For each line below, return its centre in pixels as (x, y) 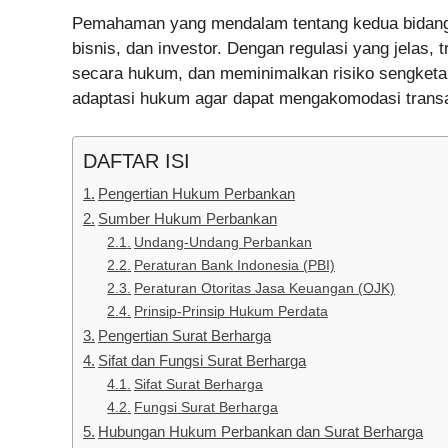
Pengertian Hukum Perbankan (197, 194)
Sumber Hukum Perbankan (188, 219)
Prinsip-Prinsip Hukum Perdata (230, 312)
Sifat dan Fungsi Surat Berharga (202, 361)
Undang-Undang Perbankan (222, 243)
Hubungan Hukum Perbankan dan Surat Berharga (261, 432)
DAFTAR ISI (136, 161)
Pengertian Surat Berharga (185, 336)
